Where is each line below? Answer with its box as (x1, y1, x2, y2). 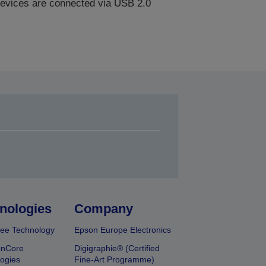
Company (74, 201, 134, 216)
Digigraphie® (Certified (74, 243, 160, 253)
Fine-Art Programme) (74, 255, 155, 264)
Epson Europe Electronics (74, 225, 172, 235)
